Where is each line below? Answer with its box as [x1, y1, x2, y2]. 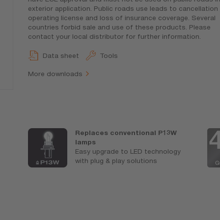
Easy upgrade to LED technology [75, 147, 181, 155]
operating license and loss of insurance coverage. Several [27, 14, 216, 22]
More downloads [27, 70, 82, 78]
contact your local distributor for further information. [27, 32, 201, 41]
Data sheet [42, 52, 79, 60]
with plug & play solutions [75, 156, 158, 165]
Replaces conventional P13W [75, 128, 177, 137]
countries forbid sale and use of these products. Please [27, 23, 211, 31]
